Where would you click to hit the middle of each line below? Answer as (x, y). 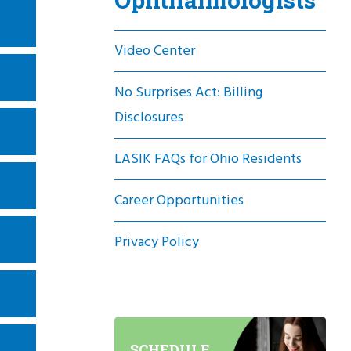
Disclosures (149, 117)
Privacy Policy (157, 242)
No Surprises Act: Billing (188, 92)
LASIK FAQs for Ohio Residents (208, 159)
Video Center (155, 51)
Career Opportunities (179, 200)
